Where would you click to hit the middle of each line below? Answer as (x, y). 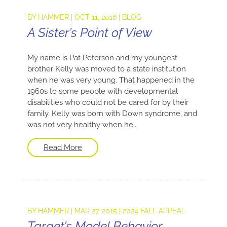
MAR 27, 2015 (96, 211)
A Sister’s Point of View (89, 32)
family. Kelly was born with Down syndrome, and (112, 113)
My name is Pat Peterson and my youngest (102, 58)
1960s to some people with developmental (102, 91)
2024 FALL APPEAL (154, 211)
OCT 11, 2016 (95, 17)
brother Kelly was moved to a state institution (106, 69)
